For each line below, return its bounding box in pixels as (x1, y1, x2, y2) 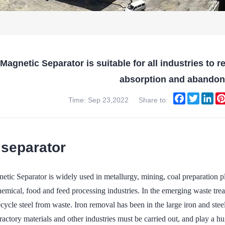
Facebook (185, 92, 217, 100)
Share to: (139, 96, 170, 104)
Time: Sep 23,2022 (68, 96, 129, 104)
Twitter (199, 92, 220, 100)
